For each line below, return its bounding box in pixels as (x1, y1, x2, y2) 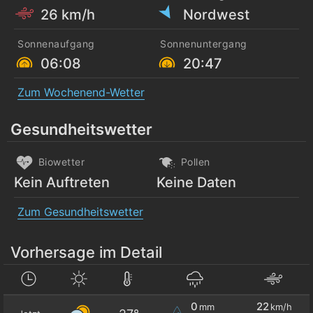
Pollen (177, 155, 210, 168)
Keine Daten (156, 174, 236, 191)
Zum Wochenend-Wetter (17, 85, 145, 99)
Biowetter (35, 155, 85, 168)
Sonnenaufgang (17, 38, 95, 50)
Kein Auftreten (14, 174, 110, 191)
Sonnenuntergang (160, 38, 247, 50)
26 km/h (41, 6, 95, 23)
